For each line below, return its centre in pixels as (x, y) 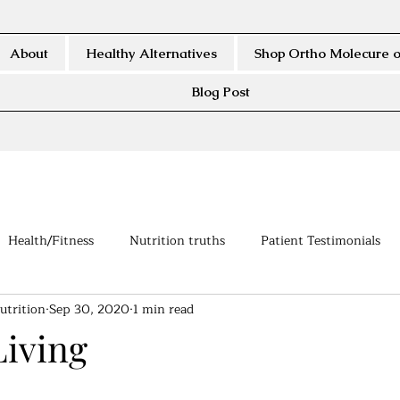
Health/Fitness (51, 240)
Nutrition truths (177, 240)
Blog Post (221, 92)
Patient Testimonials (321, 240)
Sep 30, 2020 (89, 309)
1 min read (163, 309)
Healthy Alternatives (151, 53)
